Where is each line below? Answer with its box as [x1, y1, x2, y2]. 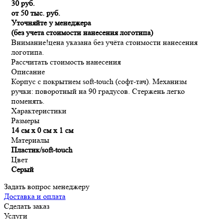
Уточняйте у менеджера [11, 18, 91, 27]
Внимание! [11, 37, 48, 47]
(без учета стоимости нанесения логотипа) [11, 27, 153, 37]
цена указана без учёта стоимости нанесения [48, 37, 197, 47]
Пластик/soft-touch [11, 145, 72, 154]
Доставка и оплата [4, 191, 66, 201]
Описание [11, 66, 45, 76]
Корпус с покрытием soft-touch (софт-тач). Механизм [11, 76, 187, 86]
